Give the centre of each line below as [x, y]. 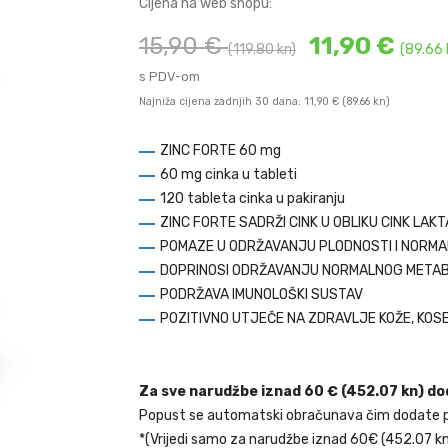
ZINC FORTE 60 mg [220, 150]
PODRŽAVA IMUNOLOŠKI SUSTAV [261, 294]
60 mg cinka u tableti [228, 174]
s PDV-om [169, 76]
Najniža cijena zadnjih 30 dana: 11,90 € [239, 101]
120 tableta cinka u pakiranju [252, 198]
